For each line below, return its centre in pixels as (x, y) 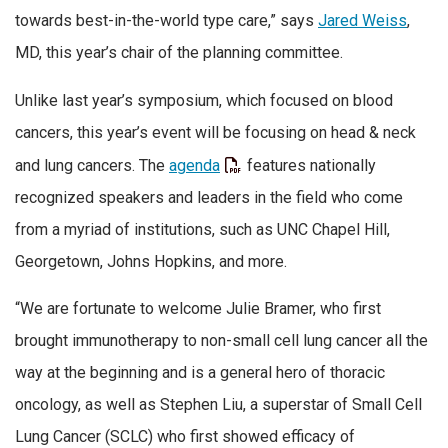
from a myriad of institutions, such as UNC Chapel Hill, (202, 229)
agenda (194, 165)
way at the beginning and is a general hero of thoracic (200, 373)
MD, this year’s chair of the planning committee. (179, 53)
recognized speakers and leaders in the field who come (209, 197)
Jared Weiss (362, 21)
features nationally (309, 165)
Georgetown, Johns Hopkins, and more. (151, 261)
